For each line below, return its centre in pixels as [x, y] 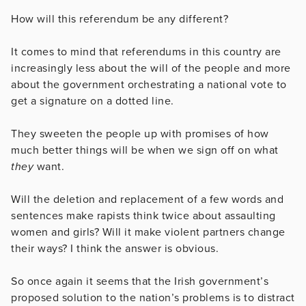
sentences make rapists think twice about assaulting [143, 215]
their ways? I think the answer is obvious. [116, 248]
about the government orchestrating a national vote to [149, 84]
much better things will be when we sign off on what [145, 150]
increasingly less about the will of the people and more [151, 68]
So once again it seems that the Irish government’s [140, 281]
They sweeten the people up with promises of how [140, 134]
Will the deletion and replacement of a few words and [147, 199]
